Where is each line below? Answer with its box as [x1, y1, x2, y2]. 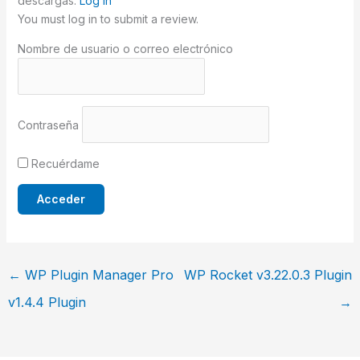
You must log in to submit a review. [17, 11, 198, 26]
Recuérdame [27, 156, 100, 170]
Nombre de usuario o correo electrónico [17, 41, 233, 55]
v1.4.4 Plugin [7, 293, 86, 310]
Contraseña [17, 117, 79, 132]
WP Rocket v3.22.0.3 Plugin [184, 266, 353, 283]
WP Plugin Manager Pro [20, 266, 174, 283]
